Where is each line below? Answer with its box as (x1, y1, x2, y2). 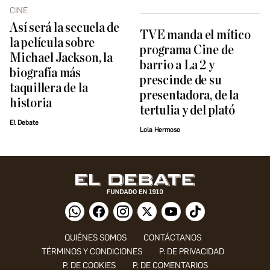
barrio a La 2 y (140, 58, 215, 73)
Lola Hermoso (140, 126, 180, 134)
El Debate (10, 118, 39, 127)
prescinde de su (140, 74, 222, 88)
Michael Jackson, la (10, 51, 113, 65)
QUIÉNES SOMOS (64, 232, 127, 243)
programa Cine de (140, 43, 234, 58)
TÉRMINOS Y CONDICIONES (41, 246, 142, 257)
